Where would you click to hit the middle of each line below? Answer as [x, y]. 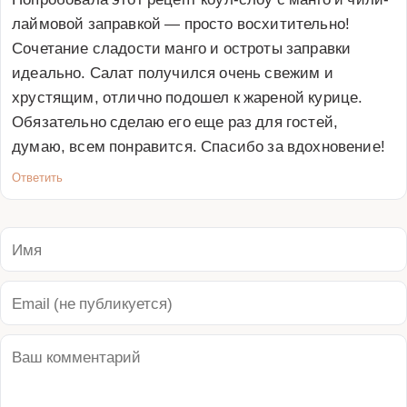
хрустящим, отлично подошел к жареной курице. [188, 96]
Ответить [37, 176]
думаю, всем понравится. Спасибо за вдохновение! [199, 145]
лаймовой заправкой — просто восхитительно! [181, 22]
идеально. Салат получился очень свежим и [173, 71]
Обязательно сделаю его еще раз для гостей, [175, 120]
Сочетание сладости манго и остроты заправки [182, 47]
